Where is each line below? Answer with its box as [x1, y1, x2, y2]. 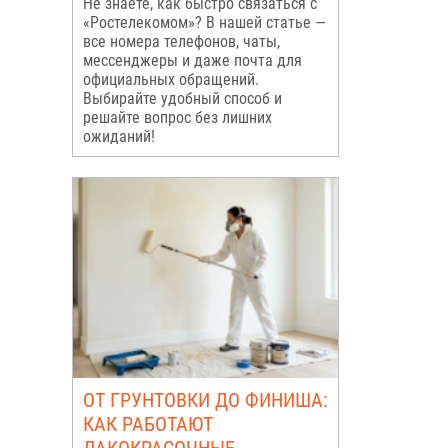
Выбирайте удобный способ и [82, 89, 282, 108]
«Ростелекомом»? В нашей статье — [82, 13, 326, 32]
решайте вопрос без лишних [82, 108, 272, 127]
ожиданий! [82, 127, 155, 146]
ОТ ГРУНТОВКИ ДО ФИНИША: [82, 388, 328, 412]
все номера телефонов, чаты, [82, 32, 280, 51]
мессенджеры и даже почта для [82, 51, 302, 70]
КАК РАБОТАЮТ [82, 412, 213, 436]
